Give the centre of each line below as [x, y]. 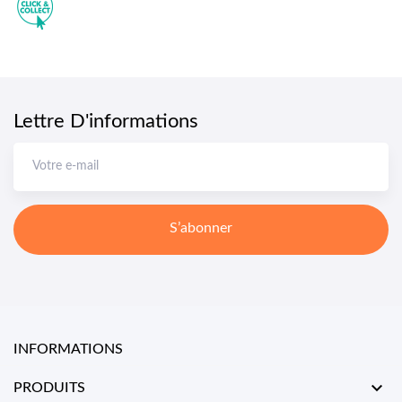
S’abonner [201, 228]
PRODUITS [49, 388]
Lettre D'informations [106, 121]
